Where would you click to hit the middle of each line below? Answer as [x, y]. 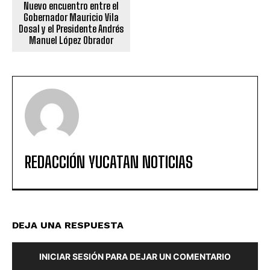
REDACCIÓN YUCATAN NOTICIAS [109, 162]
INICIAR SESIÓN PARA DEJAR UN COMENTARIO [135, 256]
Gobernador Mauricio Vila [71, 17]
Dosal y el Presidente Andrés [71, 28]
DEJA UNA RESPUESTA [68, 225]
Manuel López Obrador [71, 40]
